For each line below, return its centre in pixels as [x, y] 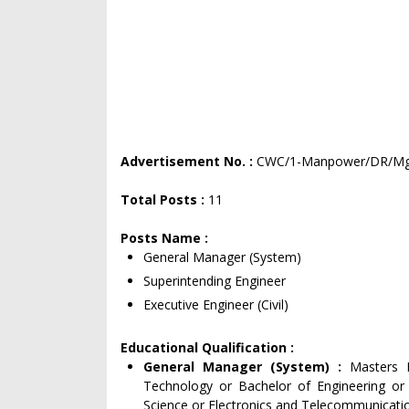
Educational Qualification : [207, 347]
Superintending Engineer [215, 281]
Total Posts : [164, 199]
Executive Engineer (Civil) [216, 304]
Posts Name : [164, 238]
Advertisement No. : [189, 161]
